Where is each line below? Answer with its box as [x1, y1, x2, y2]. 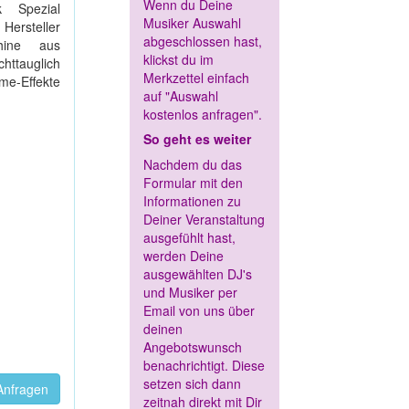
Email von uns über [143, 301, 255, 320]
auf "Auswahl [143, 87, 218, 106]
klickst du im [143, 50, 214, 69]
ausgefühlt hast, [143, 228, 236, 247]
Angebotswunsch [143, 338, 242, 357]
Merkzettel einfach [143, 68, 249, 88]
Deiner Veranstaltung [143, 210, 265, 229]
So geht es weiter [143, 130, 251, 149]
